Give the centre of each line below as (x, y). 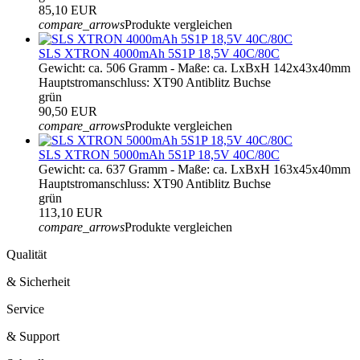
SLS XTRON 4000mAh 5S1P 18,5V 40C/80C (159, 53)
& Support (33, 336)
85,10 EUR (68, 10)
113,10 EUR (71, 212)
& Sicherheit (38, 281)
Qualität (27, 254)
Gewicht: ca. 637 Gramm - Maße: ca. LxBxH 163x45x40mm (194, 169)
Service (25, 309)
